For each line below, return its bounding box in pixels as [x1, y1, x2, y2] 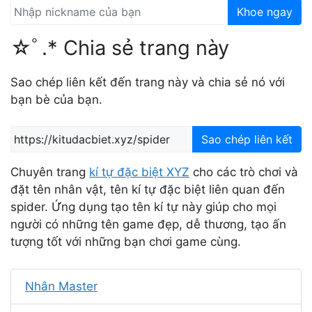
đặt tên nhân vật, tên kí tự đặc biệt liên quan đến [10, 182, 285, 196]
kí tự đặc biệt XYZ [89, 165, 189, 179]
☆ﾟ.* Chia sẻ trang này [10, 35, 229, 60]
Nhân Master [25, 279, 97, 293]
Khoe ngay [237, 4, 292, 19]
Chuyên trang [10, 165, 89, 179]
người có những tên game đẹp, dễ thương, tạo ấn [10, 217, 286, 231]
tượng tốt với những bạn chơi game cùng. [10, 235, 241, 249]
